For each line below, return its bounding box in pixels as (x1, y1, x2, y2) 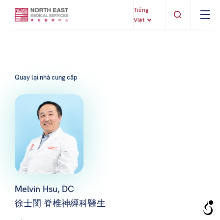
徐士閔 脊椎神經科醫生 (15, 197, 106, 209)
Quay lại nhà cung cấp (15, 73, 78, 82)
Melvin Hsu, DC (15, 183, 74, 194)
